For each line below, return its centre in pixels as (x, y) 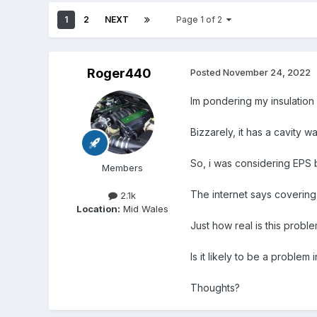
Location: (98, 209)
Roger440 (120, 74)
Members (122, 168)
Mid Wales (144, 209)
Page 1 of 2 (201, 20)
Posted (206, 73)
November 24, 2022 (266, 73)
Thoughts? (215, 288)
